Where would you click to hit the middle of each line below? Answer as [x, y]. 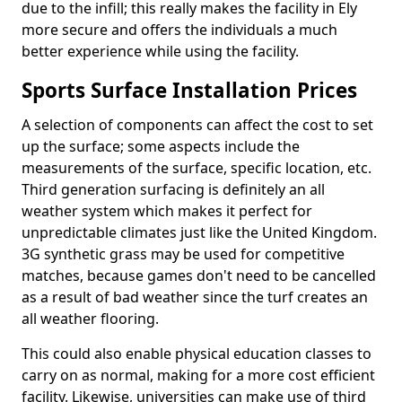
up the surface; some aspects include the [161, 146]
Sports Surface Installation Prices [189, 90]
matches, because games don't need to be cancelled [199, 275]
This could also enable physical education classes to [197, 354]
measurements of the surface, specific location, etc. [197, 168]
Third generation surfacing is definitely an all [173, 189]
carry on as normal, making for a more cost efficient [198, 375]
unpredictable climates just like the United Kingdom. [199, 232]
